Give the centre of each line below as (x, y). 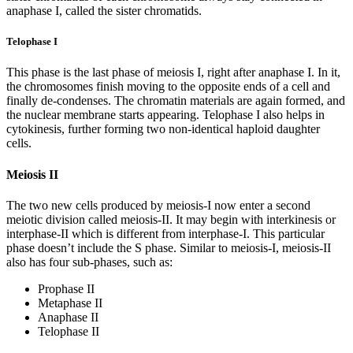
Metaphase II (75, 303)
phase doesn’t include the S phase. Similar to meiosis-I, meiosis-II (169, 247)
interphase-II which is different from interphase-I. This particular (165, 233)
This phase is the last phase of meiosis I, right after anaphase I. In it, (173, 72)
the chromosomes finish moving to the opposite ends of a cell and (168, 87)
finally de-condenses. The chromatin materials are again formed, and (176, 101)
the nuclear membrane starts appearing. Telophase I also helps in (165, 115)
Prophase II (66, 288)
